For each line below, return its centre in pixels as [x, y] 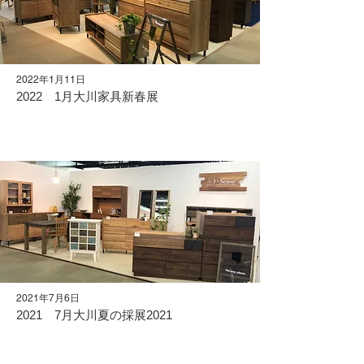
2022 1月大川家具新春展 [93, 96]
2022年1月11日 [51, 80]
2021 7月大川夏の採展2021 [94, 315]
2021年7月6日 [48, 298]
